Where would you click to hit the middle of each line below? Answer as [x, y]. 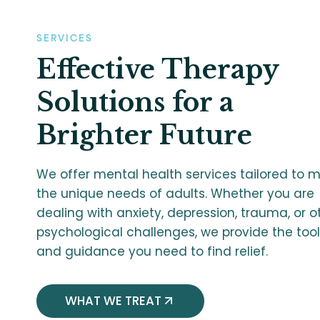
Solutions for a [135, 102]
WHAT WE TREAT [113, 300]
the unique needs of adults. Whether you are [175, 193]
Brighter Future [144, 135]
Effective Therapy [157, 69]
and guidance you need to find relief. [152, 251]
